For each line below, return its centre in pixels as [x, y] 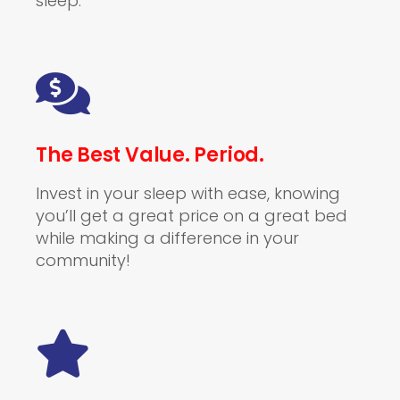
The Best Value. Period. [150, 155]
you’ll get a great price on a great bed [192, 216]
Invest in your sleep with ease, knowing [188, 193]
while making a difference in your [167, 238]
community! [83, 260]
